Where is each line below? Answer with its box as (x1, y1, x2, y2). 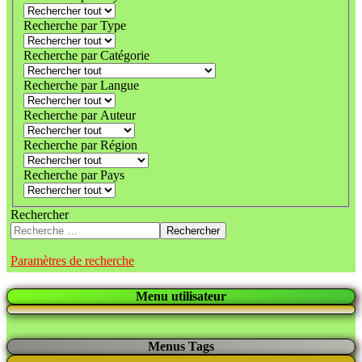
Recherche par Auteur (23, 108, 136, 122)
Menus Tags (148, 339, 214, 353)
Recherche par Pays (23, 168, 124, 182)
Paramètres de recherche (11, 254, 134, 267)
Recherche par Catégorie (23, 48, 149, 62)
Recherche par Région (23, 138, 137, 152)
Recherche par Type (23, 19, 126, 32)
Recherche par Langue (23, 78, 139, 92)
